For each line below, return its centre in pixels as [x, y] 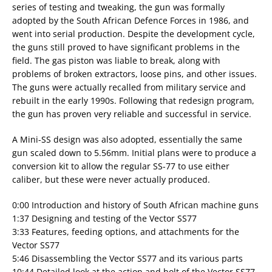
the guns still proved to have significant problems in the [126, 47]
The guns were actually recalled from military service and [129, 87]
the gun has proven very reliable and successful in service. [132, 114]
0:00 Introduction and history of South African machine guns [135, 205]
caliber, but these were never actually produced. [111, 179]
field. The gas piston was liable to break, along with [116, 60]
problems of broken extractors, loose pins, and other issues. [134, 74]
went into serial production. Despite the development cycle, [134, 34]
